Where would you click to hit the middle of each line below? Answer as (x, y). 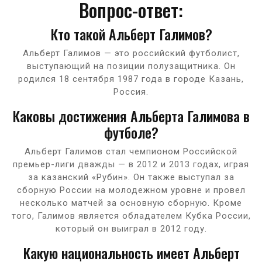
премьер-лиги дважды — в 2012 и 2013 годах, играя (131, 164)
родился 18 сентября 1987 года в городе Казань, (131, 79)
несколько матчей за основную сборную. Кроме (131, 203)
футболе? (131, 132)
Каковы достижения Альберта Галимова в (131, 116)
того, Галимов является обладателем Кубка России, (131, 216)
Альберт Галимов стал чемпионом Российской (131, 151)
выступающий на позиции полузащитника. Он (131, 66)
